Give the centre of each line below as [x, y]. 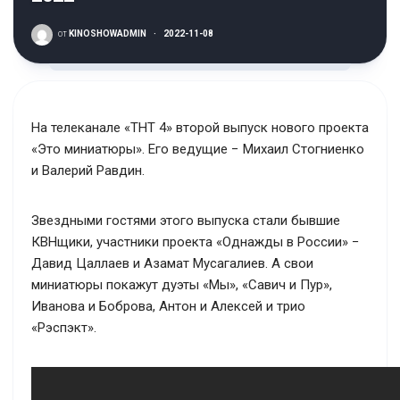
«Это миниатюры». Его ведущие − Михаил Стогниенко [198, 149]
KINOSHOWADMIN [107, 33]
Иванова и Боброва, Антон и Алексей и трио [168, 306]
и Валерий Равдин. [88, 171]
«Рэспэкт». [64, 328]
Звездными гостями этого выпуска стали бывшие [186, 221]
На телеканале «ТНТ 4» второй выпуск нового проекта [200, 128]
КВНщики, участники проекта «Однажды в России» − [196, 242]
